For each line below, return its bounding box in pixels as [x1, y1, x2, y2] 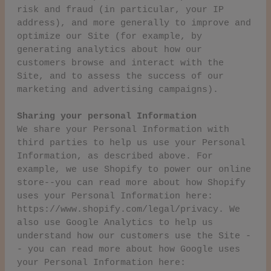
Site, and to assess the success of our [17, 71, 224, 82]
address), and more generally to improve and [17, 18, 251, 28]
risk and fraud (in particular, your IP [17, 4, 224, 15]
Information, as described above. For [17, 151, 213, 162]
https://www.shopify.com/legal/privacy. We [17, 204, 240, 215]
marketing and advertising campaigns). [17, 84, 218, 95]
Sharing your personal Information [17, 111, 197, 122]
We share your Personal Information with [17, 124, 229, 135]
